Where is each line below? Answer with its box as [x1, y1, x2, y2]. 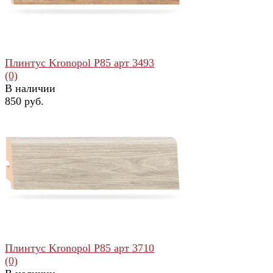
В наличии [5, 82, 55, 94]
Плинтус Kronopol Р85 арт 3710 [5, 241, 154, 254]
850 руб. [5, 94, 44, 107]
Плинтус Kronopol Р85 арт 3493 [5, 56, 154, 69]
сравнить [51, 169, 88, 180]
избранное [5, 169, 48, 180]
